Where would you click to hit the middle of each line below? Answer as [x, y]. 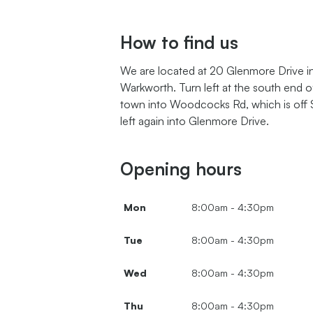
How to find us [179, 42]
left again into [153, 121]
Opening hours [181, 169]
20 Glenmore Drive [257, 71]
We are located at [165, 71]
